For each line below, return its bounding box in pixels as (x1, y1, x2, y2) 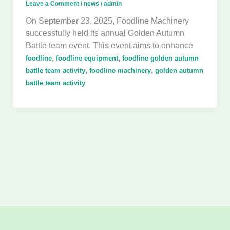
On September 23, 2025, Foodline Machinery (25, 16, 189, 26)
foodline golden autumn (122, 54, 199, 63)
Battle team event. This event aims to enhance (25, 41, 193, 50)
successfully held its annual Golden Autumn (25, 28, 184, 38)
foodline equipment (55, 54, 118, 63)
